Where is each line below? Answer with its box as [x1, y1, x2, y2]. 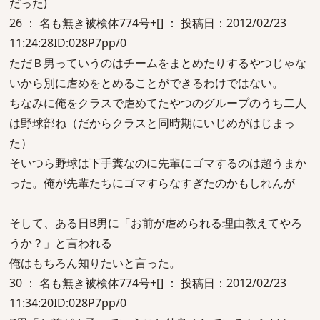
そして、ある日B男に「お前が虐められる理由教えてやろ [9, 215, 302, 231]
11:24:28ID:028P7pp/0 [9, 35, 126, 51]
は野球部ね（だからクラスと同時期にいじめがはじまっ [9, 115, 295, 131]
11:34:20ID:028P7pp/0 [9, 295, 126, 311]
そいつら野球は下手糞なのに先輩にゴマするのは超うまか [9, 155, 306, 171]
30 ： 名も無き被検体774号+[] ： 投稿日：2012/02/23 [9, 275, 286, 291]
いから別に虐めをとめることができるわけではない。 [9, 75, 284, 91]
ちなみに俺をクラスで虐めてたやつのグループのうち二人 [9, 95, 306, 111]
